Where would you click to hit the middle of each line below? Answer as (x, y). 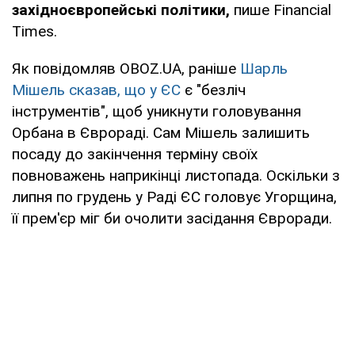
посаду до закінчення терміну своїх (135, 154)
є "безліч (213, 90)
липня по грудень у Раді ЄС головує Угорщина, (174, 197)
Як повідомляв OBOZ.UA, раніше (126, 68)
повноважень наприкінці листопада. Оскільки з (176, 175)
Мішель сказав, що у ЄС (96, 90)
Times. (34, 31)
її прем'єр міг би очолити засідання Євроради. (172, 218)
